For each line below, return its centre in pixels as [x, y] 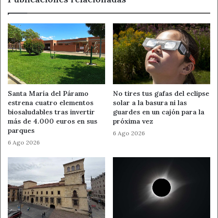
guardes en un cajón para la [159, 112]
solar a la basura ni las [150, 102]
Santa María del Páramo [48, 93]
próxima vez [133, 121]
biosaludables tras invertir [51, 112]
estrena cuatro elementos [51, 102]
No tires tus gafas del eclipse [161, 93]
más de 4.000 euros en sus [53, 121]
